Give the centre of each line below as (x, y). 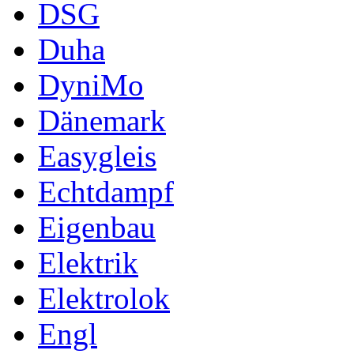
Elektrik (88, 262)
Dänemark (102, 120)
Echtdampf (106, 191)
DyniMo (91, 85)
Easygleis (97, 156)
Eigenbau (97, 227)
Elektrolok (104, 298)
